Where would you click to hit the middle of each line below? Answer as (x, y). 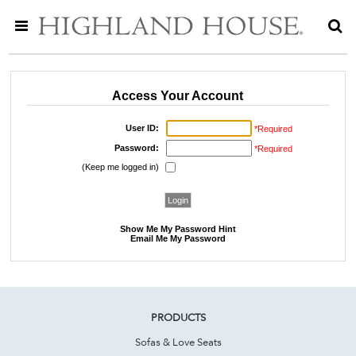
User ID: (142, 128)
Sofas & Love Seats (178, 341)
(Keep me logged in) (120, 166)
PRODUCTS (178, 317)
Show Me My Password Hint (178, 228)
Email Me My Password (178, 238)
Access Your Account (178, 95)
